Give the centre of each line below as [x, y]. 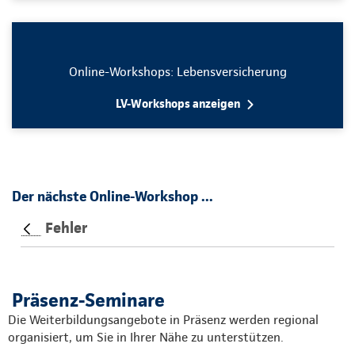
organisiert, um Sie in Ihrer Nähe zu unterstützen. [146, 337]
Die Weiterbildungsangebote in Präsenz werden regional [163, 319]
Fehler [67, 227]
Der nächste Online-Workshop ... [113, 196]
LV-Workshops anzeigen [177, 104]
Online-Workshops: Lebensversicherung [177, 72]
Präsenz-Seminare [88, 300]
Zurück [39, 242]
